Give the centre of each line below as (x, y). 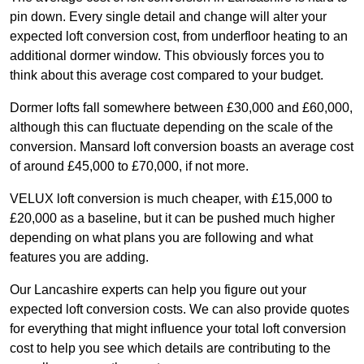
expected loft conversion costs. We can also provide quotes (180, 310)
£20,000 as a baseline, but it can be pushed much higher (172, 219)
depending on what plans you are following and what (161, 238)
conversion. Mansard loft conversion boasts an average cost (182, 147)
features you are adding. (79, 258)
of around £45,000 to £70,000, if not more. (129, 167)
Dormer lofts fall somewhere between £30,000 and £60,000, (181, 108)
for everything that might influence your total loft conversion (178, 329)
